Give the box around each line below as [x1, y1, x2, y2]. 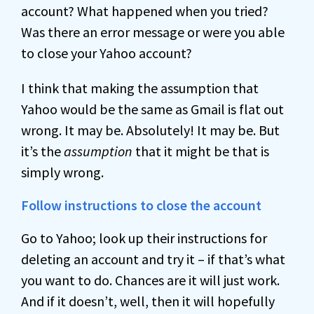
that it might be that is [132, 142, 269, 160]
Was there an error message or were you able [21, 23, 285, 41]
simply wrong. [21, 163, 104, 181]
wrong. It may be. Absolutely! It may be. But [21, 121, 280, 139]
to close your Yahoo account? [21, 44, 192, 62]
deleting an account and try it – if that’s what [21, 250, 285, 268]
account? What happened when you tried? [21, 2, 268, 20]
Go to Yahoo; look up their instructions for [21, 229, 267, 247]
